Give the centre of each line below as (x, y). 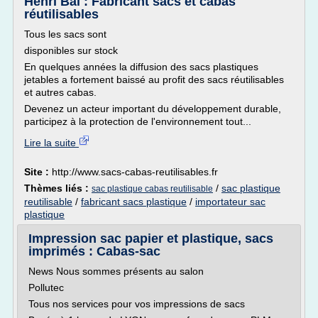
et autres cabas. (60, 92)
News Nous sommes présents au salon (116, 271)
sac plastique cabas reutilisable (152, 189)
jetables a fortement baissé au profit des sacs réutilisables (154, 79)
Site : (38, 172)
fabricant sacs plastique (134, 202)
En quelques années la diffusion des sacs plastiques (141, 67)
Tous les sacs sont (65, 34)
